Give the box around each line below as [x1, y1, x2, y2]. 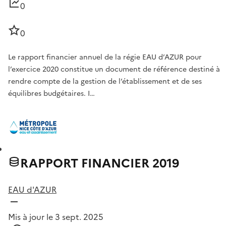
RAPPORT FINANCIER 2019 [20, 154, 179, 173]
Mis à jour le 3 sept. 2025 [8, 211, 103, 223]
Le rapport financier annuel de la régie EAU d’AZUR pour [8, 52, 202, 63]
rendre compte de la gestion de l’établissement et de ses [8, 76, 202, 87]
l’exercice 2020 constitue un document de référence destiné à [8, 64, 220, 75]
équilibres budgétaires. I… [8, 88, 95, 99]
